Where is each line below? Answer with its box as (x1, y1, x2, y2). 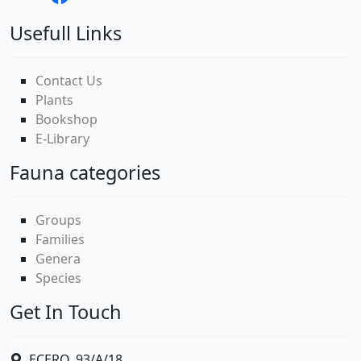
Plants (35, 90, 73, 109)
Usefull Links (10, 19, 122, 46)
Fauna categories (10, 159, 160, 185)
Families (35, 230, 85, 248)
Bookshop (35, 110, 98, 128)
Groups (35, 210, 81, 229)
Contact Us (35, 71, 102, 89)
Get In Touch (10, 298, 122, 325)
